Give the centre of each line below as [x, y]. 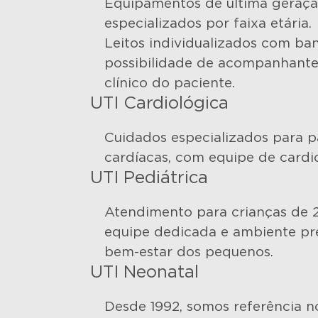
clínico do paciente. [170, 84]
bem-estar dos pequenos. [189, 253]
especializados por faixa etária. [208, 24]
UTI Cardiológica [160, 104]
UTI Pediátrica [149, 179]
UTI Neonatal [145, 273]
